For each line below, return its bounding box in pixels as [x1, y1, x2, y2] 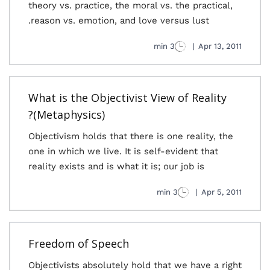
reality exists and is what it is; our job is [28, 161, 204, 172]
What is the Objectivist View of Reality [28, 90, 227, 105]
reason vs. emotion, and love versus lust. [31, 15, 209, 26]
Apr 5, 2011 [201, 187, 242, 196]
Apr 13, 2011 [198, 42, 242, 51]
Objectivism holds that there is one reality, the [28, 131, 233, 142]
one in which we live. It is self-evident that [28, 146, 218, 157]
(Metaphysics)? [33, 107, 105, 122]
